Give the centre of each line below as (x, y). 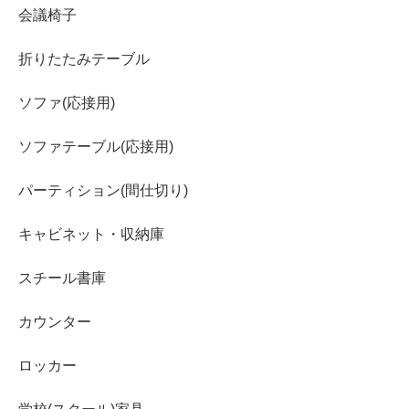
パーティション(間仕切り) (103, 191)
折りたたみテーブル (84, 59)
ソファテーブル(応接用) (96, 147)
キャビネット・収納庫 (91, 235)
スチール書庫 (62, 278)
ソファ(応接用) (67, 103)
